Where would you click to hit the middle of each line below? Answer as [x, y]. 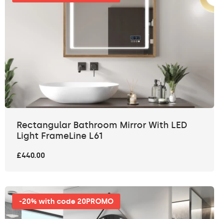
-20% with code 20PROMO [66, 201]
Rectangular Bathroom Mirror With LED [102, 125]
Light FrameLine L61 [60, 136]
